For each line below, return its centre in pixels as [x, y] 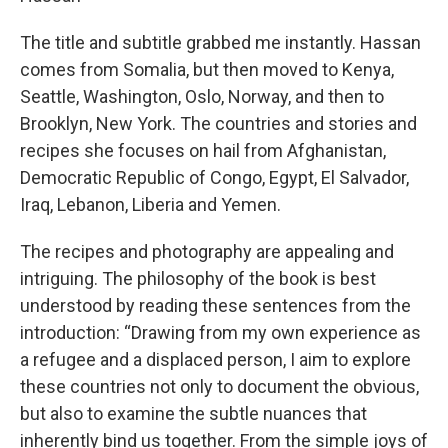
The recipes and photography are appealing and [207, 252]
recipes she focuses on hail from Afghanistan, [203, 151]
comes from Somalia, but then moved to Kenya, [207, 70]
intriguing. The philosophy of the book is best [198, 279]
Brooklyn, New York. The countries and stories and [218, 124]
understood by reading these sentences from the [215, 306]
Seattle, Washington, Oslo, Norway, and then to [202, 97]
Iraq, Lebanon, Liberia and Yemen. [150, 205]
